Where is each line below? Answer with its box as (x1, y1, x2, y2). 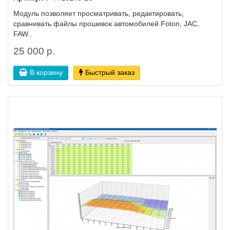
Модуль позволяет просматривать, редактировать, (13, 9, 184, 17)
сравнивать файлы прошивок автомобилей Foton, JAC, (13, 19, 199, 28)
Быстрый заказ (85, 68, 135, 76)
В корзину (30, 68, 63, 76)
